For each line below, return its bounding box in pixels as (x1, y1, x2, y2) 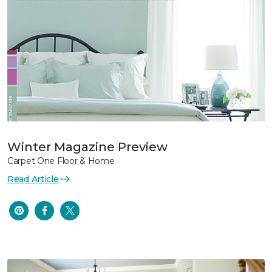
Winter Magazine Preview (7, 139, 168, 154)
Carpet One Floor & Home (7, 155, 115, 166)
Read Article (7, 173, 59, 185)
